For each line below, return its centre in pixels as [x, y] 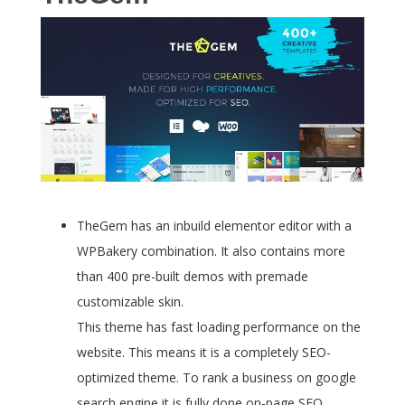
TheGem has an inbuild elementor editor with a [214, 226]
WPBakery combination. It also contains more [211, 251]
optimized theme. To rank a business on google [217, 378]
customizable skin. [130, 302]
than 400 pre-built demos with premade [193, 277]
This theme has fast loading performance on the [219, 327]
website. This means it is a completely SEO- [204, 353]
